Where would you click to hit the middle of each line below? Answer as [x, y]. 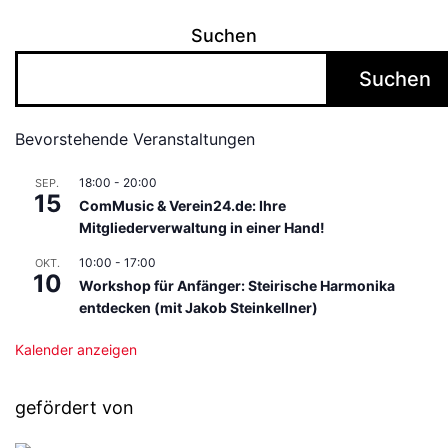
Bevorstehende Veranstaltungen [135, 139]
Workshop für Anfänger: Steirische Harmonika [237, 286]
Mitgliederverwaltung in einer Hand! [202, 228]
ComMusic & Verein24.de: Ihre [182, 206]
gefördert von [74, 408]
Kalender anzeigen [76, 350]
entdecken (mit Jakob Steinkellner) [198, 308]
